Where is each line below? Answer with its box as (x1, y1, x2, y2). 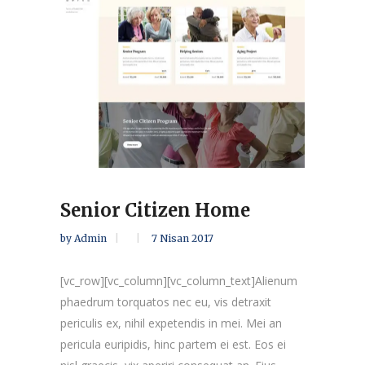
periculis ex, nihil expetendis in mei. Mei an (60, 315, 282, 332)
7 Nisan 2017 (152, 232, 213, 245)
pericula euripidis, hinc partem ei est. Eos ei (60, 336, 286, 353)
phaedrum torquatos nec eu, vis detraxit (60, 294, 271, 310)
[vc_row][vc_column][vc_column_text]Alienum (60, 273, 297, 289)
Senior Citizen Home (60, 199, 250, 222)
